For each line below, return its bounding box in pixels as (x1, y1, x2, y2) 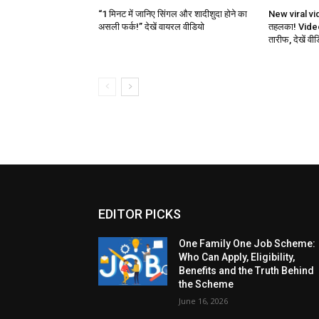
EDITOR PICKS (98, 206, 181, 221)
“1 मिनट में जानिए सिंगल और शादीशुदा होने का (98, 8, 247, 19)
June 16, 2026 (179, 295, 229, 306)
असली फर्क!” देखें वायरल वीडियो (98, 21, 204, 32)
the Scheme (179, 278, 234, 290)
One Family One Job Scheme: (179, 237, 316, 249)
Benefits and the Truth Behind (179, 264, 315, 276)
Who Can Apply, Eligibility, (179, 251, 296, 263)
